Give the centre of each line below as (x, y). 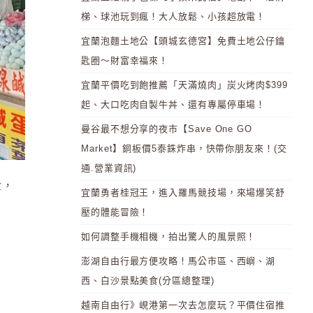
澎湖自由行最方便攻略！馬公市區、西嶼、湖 (179, 261)
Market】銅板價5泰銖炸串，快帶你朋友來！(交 (184, 148)
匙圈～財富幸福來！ (125, 60)
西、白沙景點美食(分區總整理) (148, 281)
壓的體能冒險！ (115, 212)
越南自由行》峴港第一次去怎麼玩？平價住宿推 (183, 305)
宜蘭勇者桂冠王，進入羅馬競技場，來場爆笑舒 (183, 192)
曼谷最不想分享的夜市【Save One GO (167, 129)
